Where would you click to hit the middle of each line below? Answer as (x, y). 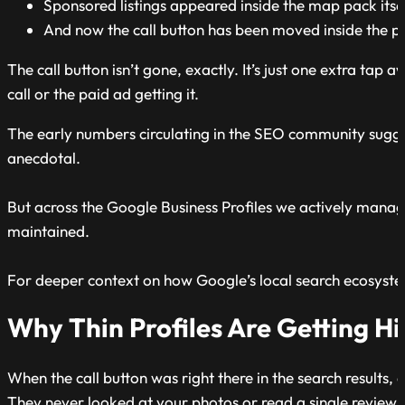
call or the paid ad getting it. (103, 94)
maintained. (48, 231)
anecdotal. (44, 158)
